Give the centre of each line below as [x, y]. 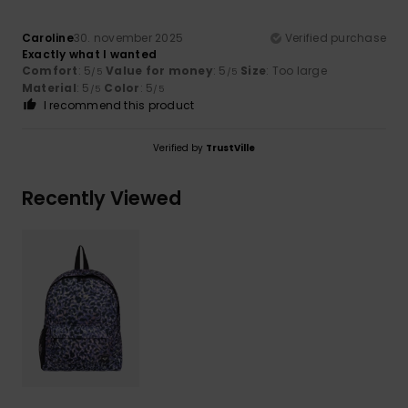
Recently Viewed [102, 198]
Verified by [179, 148]
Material [49, 87]
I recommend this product [119, 105]
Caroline [48, 37]
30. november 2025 [128, 37]
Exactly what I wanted [90, 54]
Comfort [50, 70]
